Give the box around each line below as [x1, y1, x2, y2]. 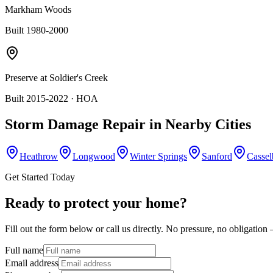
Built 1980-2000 [5, 25, 68, 36]
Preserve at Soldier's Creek [5, 73, 108, 83]
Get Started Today [5, 171, 75, 182]
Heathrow [19, 151, 58, 161]
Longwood [73, 151, 115, 161]
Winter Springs [130, 151, 187, 161]
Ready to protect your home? [5, 194, 187, 211]
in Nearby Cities [146, 116, 251, 132]
